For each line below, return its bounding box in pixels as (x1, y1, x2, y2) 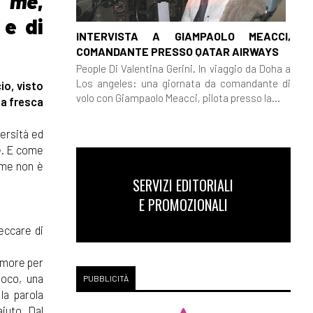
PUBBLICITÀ (82, 273, 129, 283)
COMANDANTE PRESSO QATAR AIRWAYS (75, 44, 279, 58)
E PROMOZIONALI (138, 194, 228, 215)
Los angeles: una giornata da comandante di (75, 76, 291, 89)
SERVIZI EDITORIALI (133, 175, 234, 196)
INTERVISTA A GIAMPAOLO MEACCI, (75, 29, 291, 43)
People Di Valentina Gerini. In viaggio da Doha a (75, 61, 291, 75)
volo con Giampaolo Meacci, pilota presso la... (75, 91, 280, 104)
